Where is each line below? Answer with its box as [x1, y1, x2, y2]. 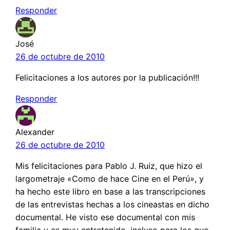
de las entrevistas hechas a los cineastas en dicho [15, 199, 210, 210]
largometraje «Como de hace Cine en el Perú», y [15, 174, 204, 184]
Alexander [15, 127, 55, 138]
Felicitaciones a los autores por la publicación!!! [15, 72, 200, 83]
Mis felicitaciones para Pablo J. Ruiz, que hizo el [15, 161, 203, 171]
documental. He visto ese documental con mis [15, 212, 196, 223]
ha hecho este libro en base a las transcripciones [15, 186, 206, 197]
